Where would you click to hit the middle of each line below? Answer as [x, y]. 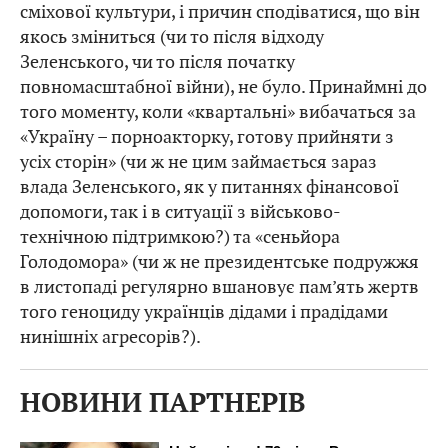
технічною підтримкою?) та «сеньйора [180, 237]
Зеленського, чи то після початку [157, 62]
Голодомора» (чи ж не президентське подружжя [219, 262]
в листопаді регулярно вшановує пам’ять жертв [219, 287]
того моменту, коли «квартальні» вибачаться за [218, 112]
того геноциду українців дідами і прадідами [204, 312]
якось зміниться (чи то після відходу [172, 37]
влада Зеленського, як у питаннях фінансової [209, 187]
